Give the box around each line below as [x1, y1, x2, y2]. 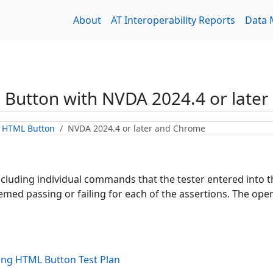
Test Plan [76, 253, 120, 266]
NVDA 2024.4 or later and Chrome [67, 122, 205, 134]
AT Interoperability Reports [111, 13, 235, 27]
